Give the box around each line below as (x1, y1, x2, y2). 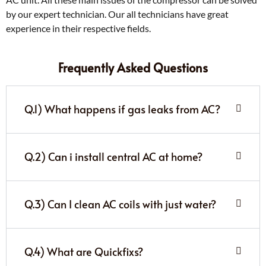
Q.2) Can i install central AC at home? (24, 148, 202, 164)
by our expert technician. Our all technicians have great (6, 8, 229, 20)
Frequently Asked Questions (58, 59, 208, 76)
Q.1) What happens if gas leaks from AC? (24, 101, 220, 116)
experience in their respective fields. (6, 22, 153, 34)
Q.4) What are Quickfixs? (24, 243, 143, 259)
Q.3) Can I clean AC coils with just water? (24, 196, 216, 211)
